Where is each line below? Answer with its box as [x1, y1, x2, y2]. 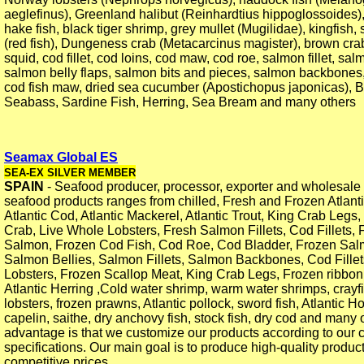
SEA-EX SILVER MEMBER [4, 167, 136, 180]
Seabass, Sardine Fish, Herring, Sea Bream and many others [4, 95, 356, 110]
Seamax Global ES [4, 150, 118, 165]
